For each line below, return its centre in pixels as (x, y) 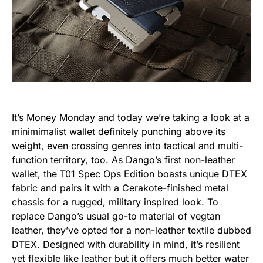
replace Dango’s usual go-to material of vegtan (116, 216)
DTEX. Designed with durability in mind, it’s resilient (126, 245)
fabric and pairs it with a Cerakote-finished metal (120, 188)
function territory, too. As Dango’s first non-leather (123, 160)
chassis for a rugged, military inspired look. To (115, 202)
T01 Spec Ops (90, 174)
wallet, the (36, 174)
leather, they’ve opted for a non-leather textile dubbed (131, 230)
